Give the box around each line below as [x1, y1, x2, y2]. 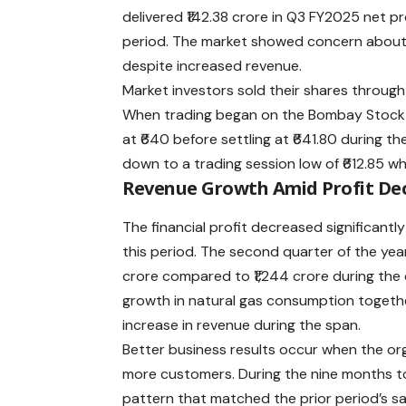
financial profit [151, 217, 248, 237]
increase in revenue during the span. [122, 314, 362, 334]
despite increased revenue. [122, 56, 303, 76]
